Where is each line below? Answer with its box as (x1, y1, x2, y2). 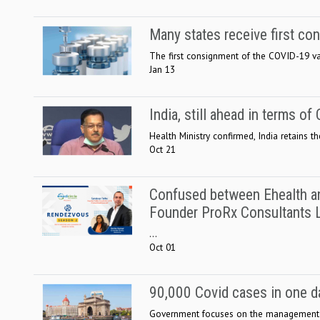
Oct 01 (149, 240, 176, 254)
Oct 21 (149, 142, 176, 156)
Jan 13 (149, 62, 175, 76)
